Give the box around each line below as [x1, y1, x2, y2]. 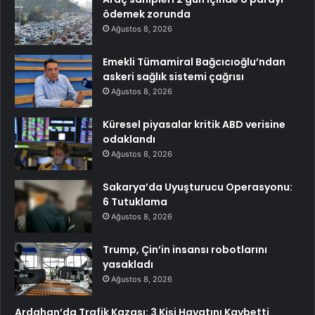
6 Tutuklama [103, 195, 167, 210]
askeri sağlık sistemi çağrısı [103, 70, 244, 84]
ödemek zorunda [103, 7, 191, 22]
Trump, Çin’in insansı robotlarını [103, 243, 267, 257]
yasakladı [103, 257, 153, 272]
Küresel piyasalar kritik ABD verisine [103, 117, 285, 132]
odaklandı [103, 132, 155, 147]
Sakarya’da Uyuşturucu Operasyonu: [103, 180, 292, 195]
